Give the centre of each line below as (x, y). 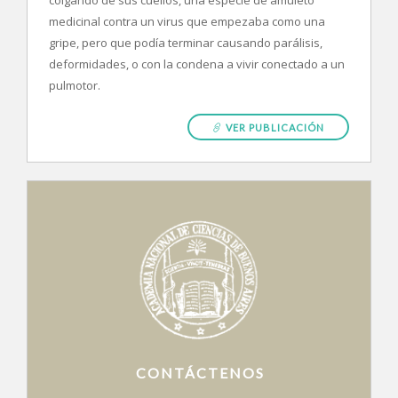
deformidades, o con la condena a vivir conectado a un (197, 64)
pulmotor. (75, 85)
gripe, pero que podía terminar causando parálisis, (186, 43)
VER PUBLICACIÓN (274, 127)
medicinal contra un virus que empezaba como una (187, 21)
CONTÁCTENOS (200, 372)
